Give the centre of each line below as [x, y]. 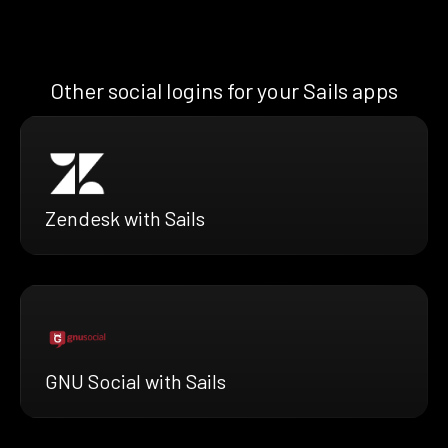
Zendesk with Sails [125, 217]
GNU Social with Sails [135, 380]
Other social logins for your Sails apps [224, 89]
